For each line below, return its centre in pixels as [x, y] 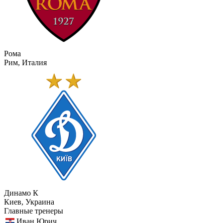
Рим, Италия [25, 62]
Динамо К [21, 193]
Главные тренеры [34, 211]
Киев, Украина [29, 202]
